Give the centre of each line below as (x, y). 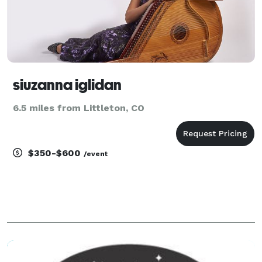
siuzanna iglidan (67, 85)
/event (96, 154)
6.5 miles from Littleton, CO (79, 108)
